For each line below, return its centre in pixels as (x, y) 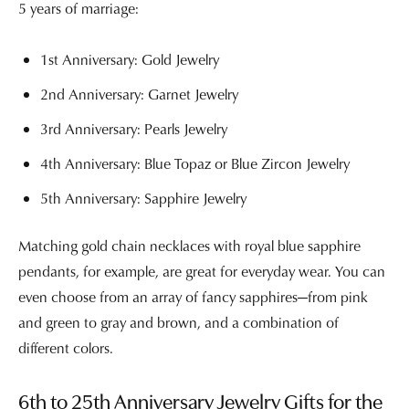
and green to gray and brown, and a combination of (178, 323)
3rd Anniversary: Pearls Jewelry (134, 129)
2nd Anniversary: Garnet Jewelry (139, 94)
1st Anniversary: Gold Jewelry (130, 60)
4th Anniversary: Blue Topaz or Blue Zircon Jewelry (195, 164)
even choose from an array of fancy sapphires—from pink (193, 297)
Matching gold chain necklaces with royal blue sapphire (189, 246)
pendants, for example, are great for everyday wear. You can (202, 272)
